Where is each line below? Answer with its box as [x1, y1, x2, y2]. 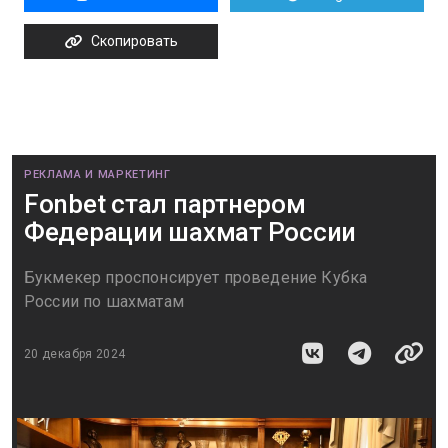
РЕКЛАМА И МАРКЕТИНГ [24, 168, 171, 181]
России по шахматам [24, 292, 184, 311]
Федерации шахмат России [24, 217, 357, 247]
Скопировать [90, 33, 178, 49]
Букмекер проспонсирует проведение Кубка [24, 268, 368, 287]
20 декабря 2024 [24, 346, 126, 361]
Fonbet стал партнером [24, 189, 306, 219]
